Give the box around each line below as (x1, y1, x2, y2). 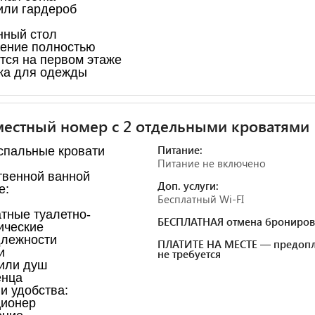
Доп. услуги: (157, 178, 219, 193)
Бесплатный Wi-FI (157, 191, 244, 206)
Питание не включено (157, 155, 266, 170)
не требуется (157, 246, 221, 261)
